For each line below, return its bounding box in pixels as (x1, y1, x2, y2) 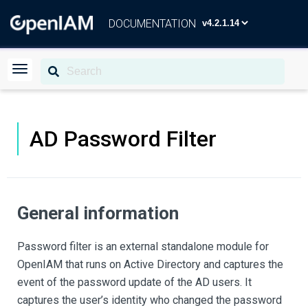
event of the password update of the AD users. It (17, 276, 252, 289)
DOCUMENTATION (109, 17, 196, 30)
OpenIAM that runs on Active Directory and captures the (17, 258, 283, 271)
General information (17, 203, 179, 223)
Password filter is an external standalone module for (17, 240, 269, 253)
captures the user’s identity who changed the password (17, 294, 282, 307)
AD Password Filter (30, 126, 217, 152)
